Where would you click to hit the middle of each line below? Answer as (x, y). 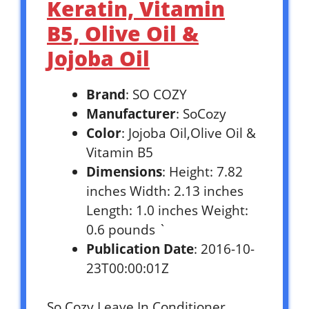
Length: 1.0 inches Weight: (167, 210)
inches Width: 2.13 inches (165, 191)
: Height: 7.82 (202, 171)
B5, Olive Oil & (123, 33)
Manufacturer (131, 113)
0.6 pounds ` (126, 229)
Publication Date (140, 249)
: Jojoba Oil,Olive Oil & (189, 133)
